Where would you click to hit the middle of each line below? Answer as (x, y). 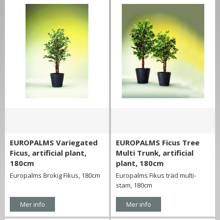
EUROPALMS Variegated (54, 143)
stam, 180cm (134, 185)
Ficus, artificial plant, (48, 153)
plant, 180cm (140, 163)
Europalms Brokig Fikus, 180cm (55, 176)
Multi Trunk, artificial (155, 153)
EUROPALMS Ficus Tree (158, 143)
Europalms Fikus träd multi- (156, 176)
